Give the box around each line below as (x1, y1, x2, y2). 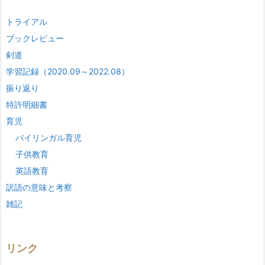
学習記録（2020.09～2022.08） (6, 66, 130, 76)
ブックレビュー (6, 33, 64, 43)
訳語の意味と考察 (6, 182, 72, 192)
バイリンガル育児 (15, 132, 82, 143)
